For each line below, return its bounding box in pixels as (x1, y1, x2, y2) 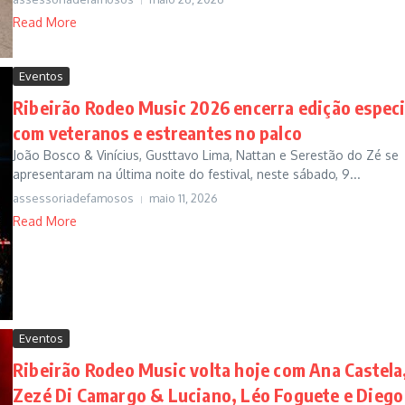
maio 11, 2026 (149, 191, 218, 206)
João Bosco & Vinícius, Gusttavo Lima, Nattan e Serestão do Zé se (13, 147, 399, 164)
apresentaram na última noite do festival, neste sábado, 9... (13, 166, 361, 183)
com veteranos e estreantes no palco (13, 121, 303, 145)
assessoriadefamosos (13, 191, 134, 206)
